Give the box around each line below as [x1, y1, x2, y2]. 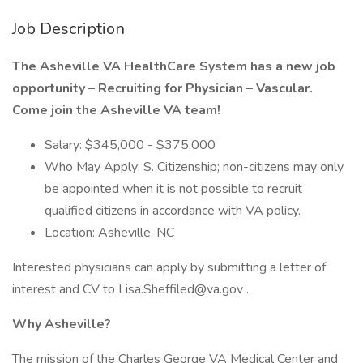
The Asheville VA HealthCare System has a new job [12, 58, 335, 75]
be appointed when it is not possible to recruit [45, 180, 302, 198]
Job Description [12, 18, 125, 40]
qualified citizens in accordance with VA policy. [45, 202, 301, 220]
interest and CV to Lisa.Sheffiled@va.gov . [12, 280, 249, 298]
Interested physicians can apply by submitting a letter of [12, 258, 326, 276]
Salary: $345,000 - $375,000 [45, 136, 216, 154]
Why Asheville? [12, 315, 111, 333]
